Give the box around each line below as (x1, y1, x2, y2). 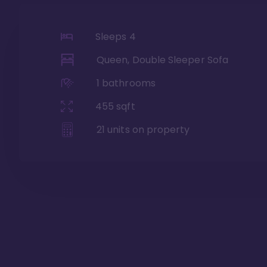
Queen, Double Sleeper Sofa (97, 52, 228, 67)
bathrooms (100, 76, 156, 90)
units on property (105, 122, 190, 136)
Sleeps (95, 29, 129, 44)
